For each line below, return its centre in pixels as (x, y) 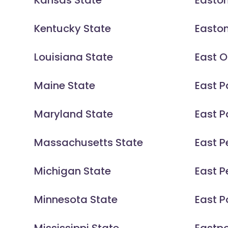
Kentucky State (73, 29)
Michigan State (73, 171)
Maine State (65, 86)
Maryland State (74, 114)
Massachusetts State (89, 143)
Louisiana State (74, 57)
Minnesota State (76, 200)
